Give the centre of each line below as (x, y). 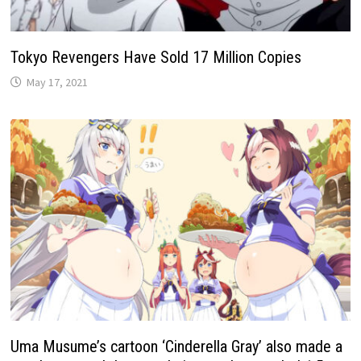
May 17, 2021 (58, 82)
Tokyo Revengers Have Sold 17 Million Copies (156, 57)
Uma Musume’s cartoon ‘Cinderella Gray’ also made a (177, 347)
